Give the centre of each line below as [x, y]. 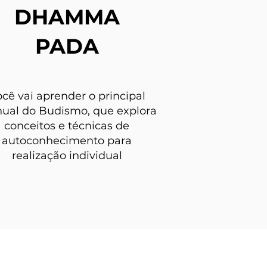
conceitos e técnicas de [67, 126]
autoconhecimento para [67, 141]
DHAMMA [67, 17]
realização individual [67, 156]
